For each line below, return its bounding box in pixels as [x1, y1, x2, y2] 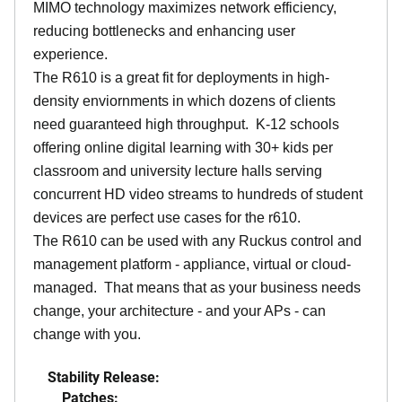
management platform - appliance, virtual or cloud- [33, 256, 351, 272]
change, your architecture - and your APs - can [33, 302, 326, 319]
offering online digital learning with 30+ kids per [33, 139, 333, 155]
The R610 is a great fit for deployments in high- [33, 69, 329, 85]
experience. [33, 46, 108, 62]
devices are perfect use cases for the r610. [33, 209, 301, 225]
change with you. [33, 326, 141, 342]
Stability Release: [48, 366, 160, 386]
